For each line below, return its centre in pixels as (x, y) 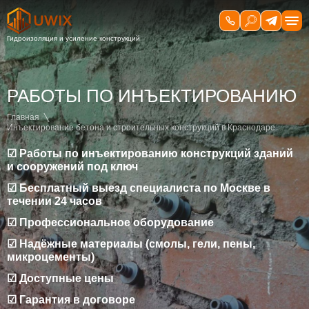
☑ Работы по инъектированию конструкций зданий (150, 153)
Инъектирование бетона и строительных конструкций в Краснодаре (141, 128)
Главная (23, 117)
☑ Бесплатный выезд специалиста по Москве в (139, 188)
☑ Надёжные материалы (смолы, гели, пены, (131, 244)
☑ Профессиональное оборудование (110, 222)
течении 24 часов (54, 201)
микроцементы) (51, 257)
